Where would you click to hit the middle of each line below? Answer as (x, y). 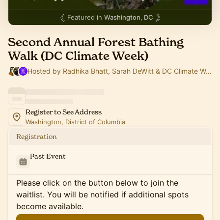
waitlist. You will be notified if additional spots (102, 194)
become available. (50, 206)
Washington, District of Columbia (75, 122)
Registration (37, 136)
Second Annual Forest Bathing (96, 42)
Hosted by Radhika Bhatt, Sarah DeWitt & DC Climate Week (208, 71)
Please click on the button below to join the (97, 183)
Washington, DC (128, 17)
